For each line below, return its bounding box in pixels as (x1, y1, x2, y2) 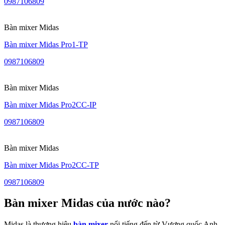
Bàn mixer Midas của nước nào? (4, 196, 171, 210)
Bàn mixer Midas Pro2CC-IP (4, 100, 96, 109)
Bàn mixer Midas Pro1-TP (4, 40, 88, 49)
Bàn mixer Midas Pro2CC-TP (4, 160, 99, 169)
